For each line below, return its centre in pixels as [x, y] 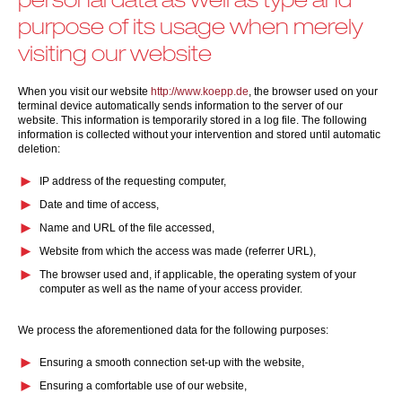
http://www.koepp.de [200, 92]
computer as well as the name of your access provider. [171, 289]
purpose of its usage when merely [190, 26]
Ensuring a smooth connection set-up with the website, [172, 363]
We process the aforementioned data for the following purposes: [173, 330]
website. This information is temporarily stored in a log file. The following [192, 120]
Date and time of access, [99, 205]
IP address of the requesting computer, [133, 181]
